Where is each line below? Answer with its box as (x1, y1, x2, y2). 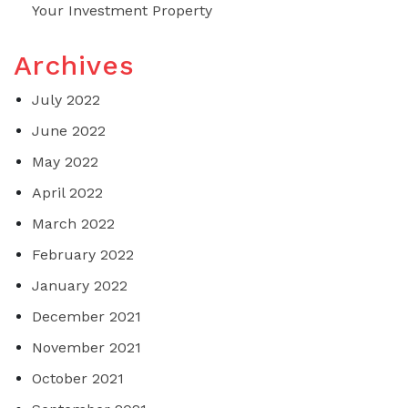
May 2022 (32, 153, 98, 171)
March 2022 (32, 215, 115, 233)
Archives (14, 49, 135, 82)
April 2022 (32, 184, 103, 202)
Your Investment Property (32, 2, 212, 20)
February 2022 (32, 246, 134, 264)
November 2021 (32, 339, 141, 357)
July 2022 (32, 91, 100, 109)
